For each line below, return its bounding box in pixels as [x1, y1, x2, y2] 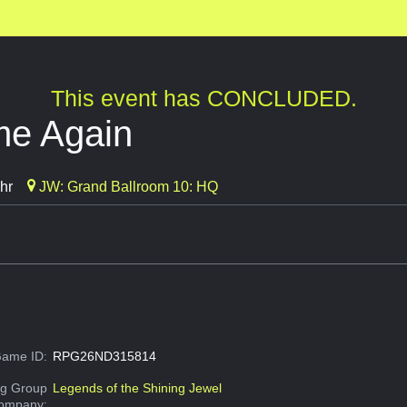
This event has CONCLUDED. [50, 85, 357, 112]
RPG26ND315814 [52, 349, 156, 364]
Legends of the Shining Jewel [52, 381, 222, 396]
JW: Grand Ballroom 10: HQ [35, 179, 218, 195]
